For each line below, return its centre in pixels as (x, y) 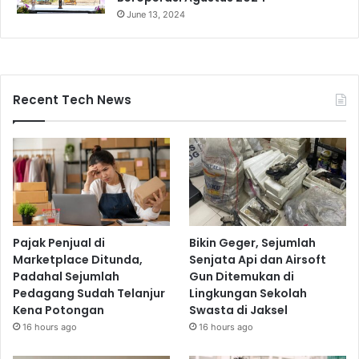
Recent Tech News (72, 100)
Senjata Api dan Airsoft (258, 259)
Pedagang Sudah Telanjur (89, 293)
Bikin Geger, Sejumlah (253, 242)
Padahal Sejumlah (66, 276)
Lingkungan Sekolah (248, 293)
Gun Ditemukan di (242, 276)
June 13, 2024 (156, 15)
